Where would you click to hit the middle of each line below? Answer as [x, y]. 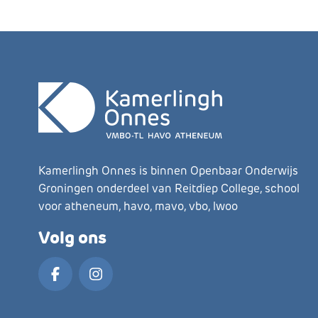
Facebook [83, 283]
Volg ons [72, 237]
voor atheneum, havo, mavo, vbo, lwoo [138, 206]
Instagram [125, 283]
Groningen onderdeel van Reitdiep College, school [169, 188]
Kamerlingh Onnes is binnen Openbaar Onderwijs [168, 171]
